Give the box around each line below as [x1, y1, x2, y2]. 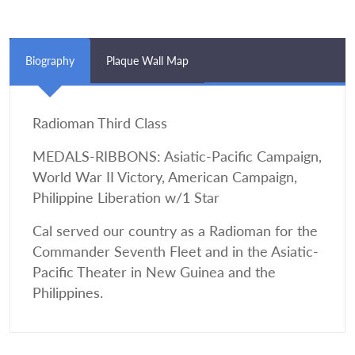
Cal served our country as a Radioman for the [32, 223, 318, 240]
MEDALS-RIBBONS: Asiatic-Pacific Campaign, [32, 148, 322, 166]
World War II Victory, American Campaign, [32, 169, 297, 186]
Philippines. [32, 284, 103, 302]
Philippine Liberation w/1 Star [32, 189, 219, 207]
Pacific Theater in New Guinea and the [32, 264, 276, 281]
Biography [25, 54, 74, 68]
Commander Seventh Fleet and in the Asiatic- [32, 243, 319, 261]
